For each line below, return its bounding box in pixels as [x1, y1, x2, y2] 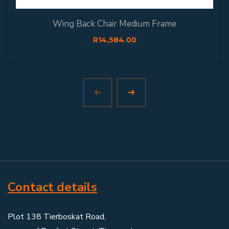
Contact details [8, 178, 97, 195]
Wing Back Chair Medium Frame [53, 17, 176, 30]
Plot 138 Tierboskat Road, [8, 211, 106, 222]
